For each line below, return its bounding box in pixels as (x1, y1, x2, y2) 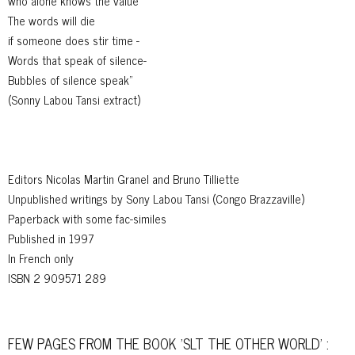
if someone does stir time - (8, 30, 139, 50)
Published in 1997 (8, 228, 94, 248)
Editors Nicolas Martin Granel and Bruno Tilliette (8, 169, 239, 189)
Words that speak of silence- (8, 50, 147, 70)
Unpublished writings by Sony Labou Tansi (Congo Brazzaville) (8, 189, 304, 208)
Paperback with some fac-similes (8, 208, 166, 228)
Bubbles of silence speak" (8, 70, 139, 90)
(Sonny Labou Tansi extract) (8, 90, 140, 109)
